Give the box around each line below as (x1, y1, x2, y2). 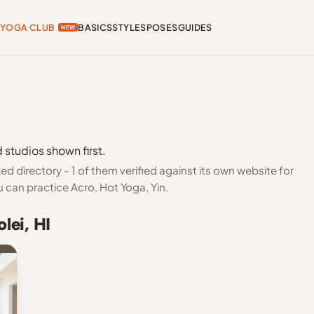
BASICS (78, 22, 113, 33)
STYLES (112, 22, 146, 33)
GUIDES (177, 22, 212, 33)
